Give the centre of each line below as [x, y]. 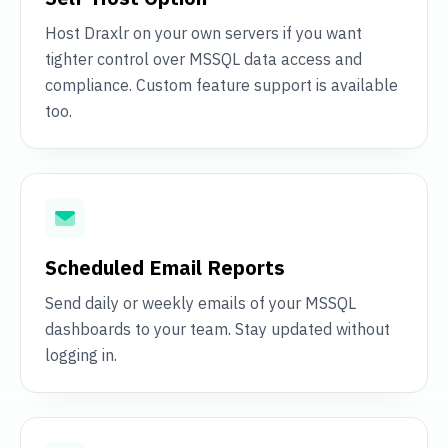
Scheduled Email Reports [165, 268]
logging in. [81, 355]
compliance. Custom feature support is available [221, 85]
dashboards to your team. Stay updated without [217, 329]
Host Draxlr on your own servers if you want [203, 33]
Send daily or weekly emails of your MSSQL [200, 303]
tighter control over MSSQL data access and [203, 59]
